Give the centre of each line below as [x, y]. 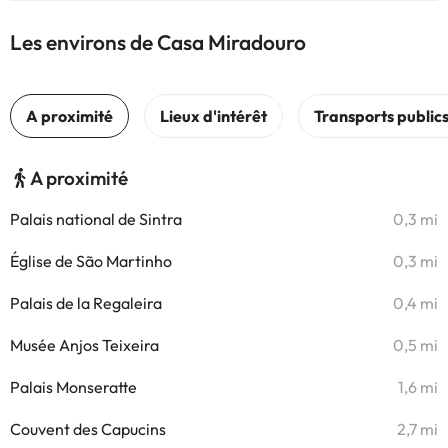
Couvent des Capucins [88, 429]
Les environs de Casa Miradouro [158, 42]
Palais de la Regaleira [86, 303]
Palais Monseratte [73, 387]
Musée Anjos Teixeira [84, 345]
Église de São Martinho [91, 261]
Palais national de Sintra [96, 219]
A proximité [79, 178]
